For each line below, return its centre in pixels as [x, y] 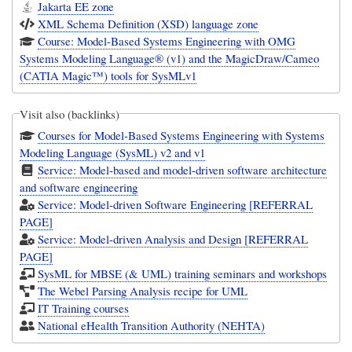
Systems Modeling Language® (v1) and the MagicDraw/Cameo [170, 58]
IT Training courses [84, 308]
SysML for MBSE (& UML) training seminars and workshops [183, 274]
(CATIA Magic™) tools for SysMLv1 [108, 75]
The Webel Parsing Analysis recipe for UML [143, 291]
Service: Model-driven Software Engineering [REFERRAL [176, 205]
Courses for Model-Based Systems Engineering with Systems [181, 136]
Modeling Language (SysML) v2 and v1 [113, 153]
